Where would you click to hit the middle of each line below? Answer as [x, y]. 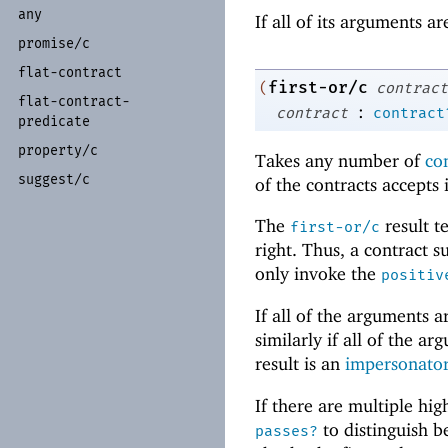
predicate [54, 121]
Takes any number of [340, 160]
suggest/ [50, 179]
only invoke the [318, 274]
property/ [54, 150]
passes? [286, 430]
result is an [300, 364]
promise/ [50, 43]
